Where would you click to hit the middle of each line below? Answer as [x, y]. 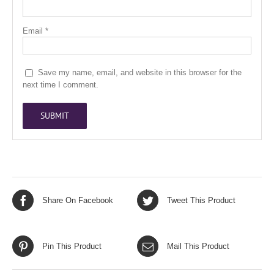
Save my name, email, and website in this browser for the [140, 73]
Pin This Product [72, 246]
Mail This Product [198, 246]
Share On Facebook [78, 200]
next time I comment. [61, 85]
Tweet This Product [201, 200]
